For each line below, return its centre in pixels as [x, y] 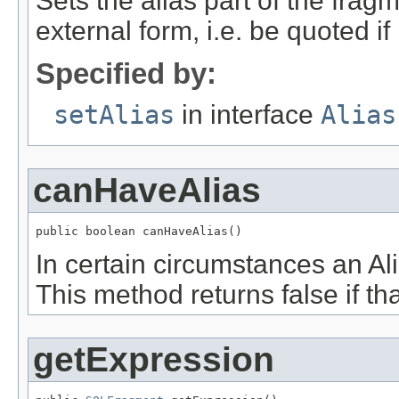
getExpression [154, 359]
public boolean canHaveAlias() [139, 231]
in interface [248, 114]
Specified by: [126, 73]
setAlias [114, 114]
